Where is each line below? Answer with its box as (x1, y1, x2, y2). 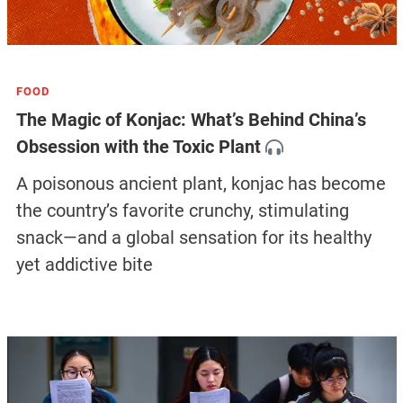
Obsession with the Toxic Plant (15, 136, 261, 158)
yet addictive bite (15, 253, 153, 275)
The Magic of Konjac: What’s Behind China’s (15, 109, 366, 131)
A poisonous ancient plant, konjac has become (15, 172, 386, 194)
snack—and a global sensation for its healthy (15, 226, 372, 248)
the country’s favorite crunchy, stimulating (15, 199, 349, 221)
